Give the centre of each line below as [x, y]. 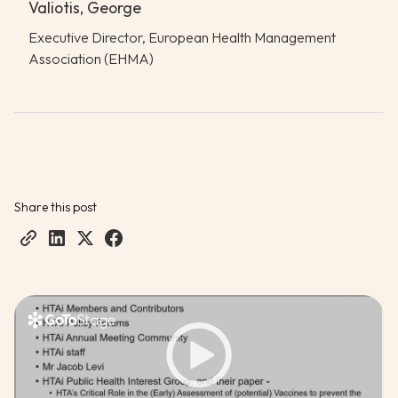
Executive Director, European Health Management [182, 37]
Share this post [56, 207]
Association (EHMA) [91, 58]
